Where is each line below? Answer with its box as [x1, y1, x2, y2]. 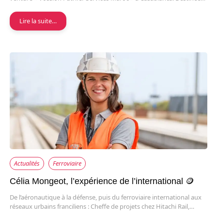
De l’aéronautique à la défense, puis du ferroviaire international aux [10, 193, 201, 202]
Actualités [14, 159, 40, 168]
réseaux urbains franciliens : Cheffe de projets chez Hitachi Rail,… [10, 202, 194, 211]
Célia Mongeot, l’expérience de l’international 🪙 [10, 176, 194, 186]
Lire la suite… [19, 16, 57, 26]
